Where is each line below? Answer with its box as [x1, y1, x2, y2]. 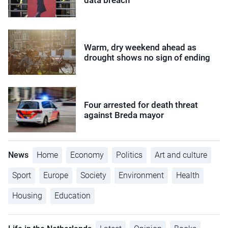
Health [176, 170, 199, 181]
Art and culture [155, 150, 207, 160]
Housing [12, 191, 42, 201]
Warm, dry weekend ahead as [84, 42, 197, 52]
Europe [43, 170, 68, 181]
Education [54, 191, 91, 201]
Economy [70, 150, 104, 160]
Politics [116, 150, 142, 160]
